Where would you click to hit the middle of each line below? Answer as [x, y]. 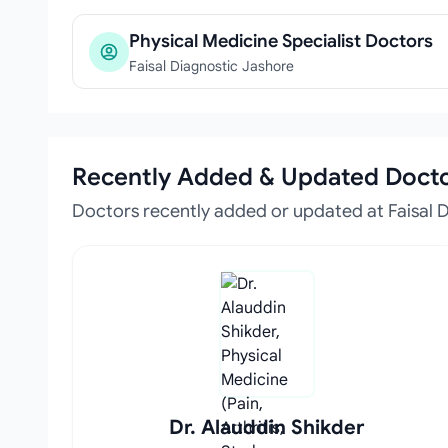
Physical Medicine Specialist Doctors [281, 41]
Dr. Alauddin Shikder [267, 427]
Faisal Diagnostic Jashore [211, 66]
